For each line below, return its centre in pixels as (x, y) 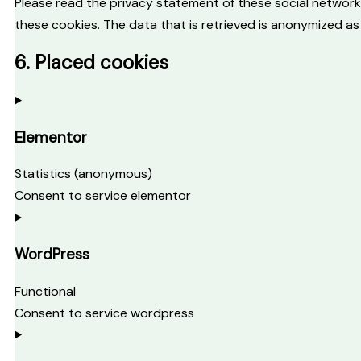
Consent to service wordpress (104, 313)
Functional (45, 291)
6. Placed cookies (91, 62)
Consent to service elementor (103, 196)
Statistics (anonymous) (83, 174)
